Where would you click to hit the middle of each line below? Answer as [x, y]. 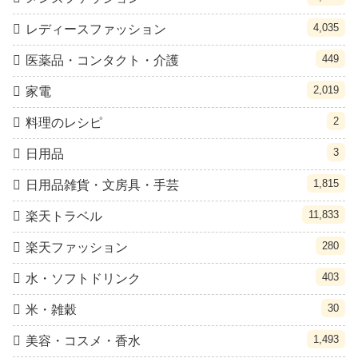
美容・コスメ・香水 [83, 341]
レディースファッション [96, 30]
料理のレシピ [64, 123]
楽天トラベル [64, 217]
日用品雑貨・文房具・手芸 [102, 185]
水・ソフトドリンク [83, 279]
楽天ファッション [77, 248]
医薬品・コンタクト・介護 [102, 61]
